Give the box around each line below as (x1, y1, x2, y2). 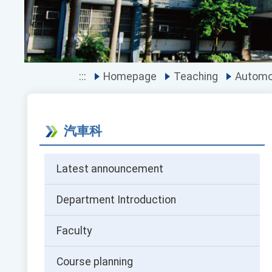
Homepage (103, 70, 157, 83)
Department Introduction (56, 194, 177, 206)
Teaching (173, 70, 218, 83)
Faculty (56, 225, 92, 237)
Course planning (56, 256, 134, 268)
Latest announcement (56, 163, 164, 175)
